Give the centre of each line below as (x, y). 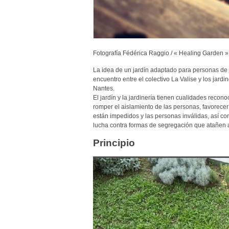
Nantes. (104, 89)
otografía (109, 53)
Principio (114, 143)
